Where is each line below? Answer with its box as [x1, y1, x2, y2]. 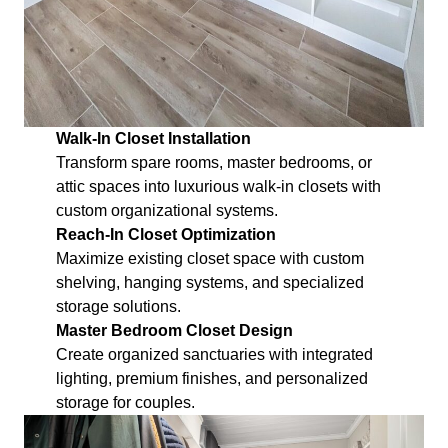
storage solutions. [56, 297, 181, 315]
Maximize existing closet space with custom [56, 249, 364, 267]
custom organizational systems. [56, 201, 278, 219]
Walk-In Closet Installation [56, 129, 251, 147]
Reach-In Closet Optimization [56, 225, 276, 243]
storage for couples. [56, 393, 195, 411]
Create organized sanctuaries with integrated [56, 345, 373, 363]
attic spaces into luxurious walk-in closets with [56, 177, 381, 195]
